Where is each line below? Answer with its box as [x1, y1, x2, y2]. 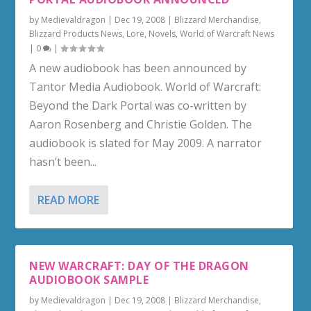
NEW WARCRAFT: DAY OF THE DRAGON [29, 258, 249, 274]
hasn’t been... [29, 154, 97, 169]
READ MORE [37, 192, 100, 208]
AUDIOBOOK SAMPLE [29, 272, 149, 287]
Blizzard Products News [29, 28, 123, 40]
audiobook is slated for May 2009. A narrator [29, 135, 262, 151]
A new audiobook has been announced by [29, 60, 247, 76]
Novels [149, 28, 176, 40]
